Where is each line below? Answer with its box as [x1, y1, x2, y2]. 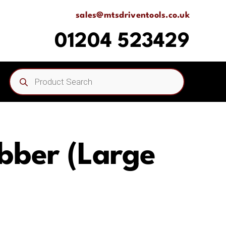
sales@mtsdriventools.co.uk [76, 11, 190, 20]
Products [8, 68, 41, 76]
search [8, 77, 34, 85]
